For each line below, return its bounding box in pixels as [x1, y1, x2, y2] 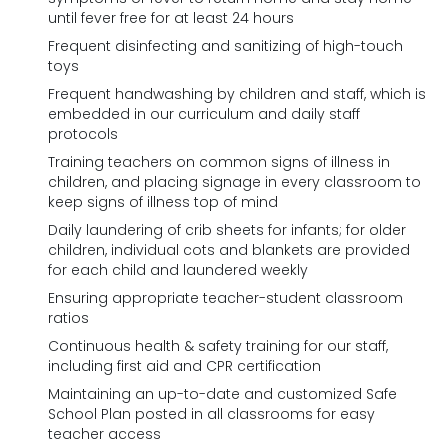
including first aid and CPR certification [48, 356, 321, 376]
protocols [48, 124, 118, 144]
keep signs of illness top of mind [48, 192, 278, 212]
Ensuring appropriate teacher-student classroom [48, 288, 403, 308]
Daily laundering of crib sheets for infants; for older [48, 220, 406, 240]
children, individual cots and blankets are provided [48, 240, 410, 260]
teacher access [48, 424, 161, 444]
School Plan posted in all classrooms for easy [48, 404, 375, 424]
